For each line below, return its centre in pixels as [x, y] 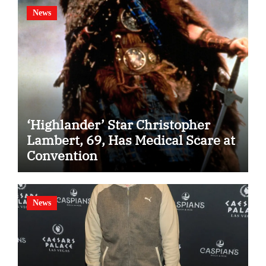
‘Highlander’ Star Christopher [118, 125]
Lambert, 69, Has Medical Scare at [131, 140]
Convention [62, 156]
